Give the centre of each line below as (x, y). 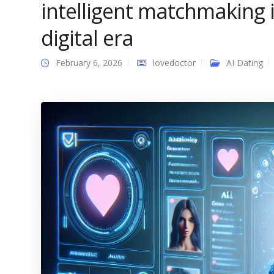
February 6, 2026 (89, 63)
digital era (87, 38)
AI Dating (245, 63)
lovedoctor (174, 63)
